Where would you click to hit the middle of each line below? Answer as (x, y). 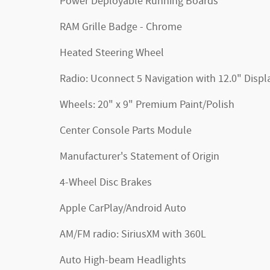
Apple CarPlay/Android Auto (123, 209)
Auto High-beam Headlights (123, 260)
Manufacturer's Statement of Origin (140, 157)
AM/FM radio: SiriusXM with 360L (133, 234)
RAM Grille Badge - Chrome (121, 27)
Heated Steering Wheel (112, 53)
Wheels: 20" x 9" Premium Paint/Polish (147, 105)
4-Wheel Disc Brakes (106, 183)
